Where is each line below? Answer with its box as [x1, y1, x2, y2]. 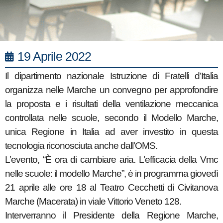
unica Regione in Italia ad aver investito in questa [5, 126, 218, 137]
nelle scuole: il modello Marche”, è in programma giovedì [5, 168, 218, 179]
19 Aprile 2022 [17, 49, 91, 63]
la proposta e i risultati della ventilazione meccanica [5, 99, 218, 109]
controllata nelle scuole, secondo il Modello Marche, [5, 112, 218, 123]
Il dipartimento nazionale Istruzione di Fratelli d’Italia [5, 71, 218, 81]
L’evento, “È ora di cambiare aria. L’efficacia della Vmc [5, 154, 218, 165]
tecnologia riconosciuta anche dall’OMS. [5, 140, 157, 151]
